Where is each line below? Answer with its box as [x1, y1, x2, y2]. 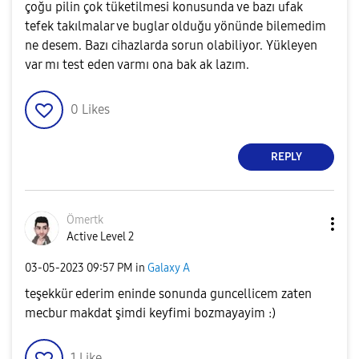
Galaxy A [147, 261, 190, 276]
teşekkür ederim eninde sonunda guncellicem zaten [25, 285, 312, 301]
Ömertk [67, 212, 103, 227]
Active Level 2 [67, 229, 134, 244]
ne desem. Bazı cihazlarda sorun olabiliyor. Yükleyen [25, 37, 317, 53]
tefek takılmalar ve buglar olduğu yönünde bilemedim [25, 18, 326, 34]
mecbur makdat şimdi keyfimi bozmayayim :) [25, 305, 276, 321]
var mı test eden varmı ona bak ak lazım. [25, 56, 249, 72]
